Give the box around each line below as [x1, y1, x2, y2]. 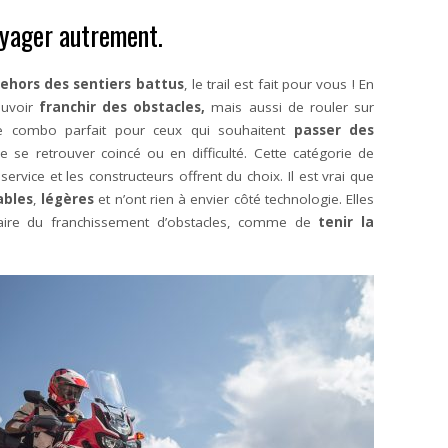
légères [41, 190, 94, 208]
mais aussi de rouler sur [211, 98, 375, 116]
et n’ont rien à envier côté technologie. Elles [94, 190, 374, 208]
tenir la [318, 213, 375, 231]
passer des [293, 121, 374, 139]
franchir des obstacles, [39, 98, 212, 116]
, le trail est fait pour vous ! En [183, 75, 374, 93]
